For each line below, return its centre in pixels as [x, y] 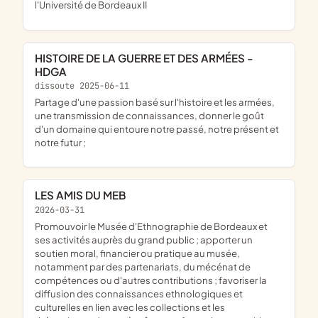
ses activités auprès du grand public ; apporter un [144, 240]
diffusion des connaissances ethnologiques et [139, 294]
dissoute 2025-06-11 [82, 86]
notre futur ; [60, 143]
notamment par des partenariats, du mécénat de [143, 267]
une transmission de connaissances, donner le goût [149, 116]
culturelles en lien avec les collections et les [130, 307]
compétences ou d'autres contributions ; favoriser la [151, 280]
